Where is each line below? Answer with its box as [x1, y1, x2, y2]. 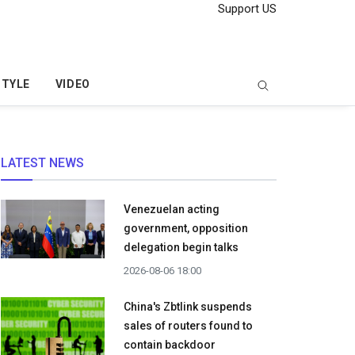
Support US [215, 2, 277, 16]
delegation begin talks [124, 241, 239, 254]
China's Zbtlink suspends [124, 300, 252, 314]
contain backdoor [124, 338, 216, 352]
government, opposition [124, 222, 248, 235]
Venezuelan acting [124, 203, 219, 216]
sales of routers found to [124, 319, 253, 333]
